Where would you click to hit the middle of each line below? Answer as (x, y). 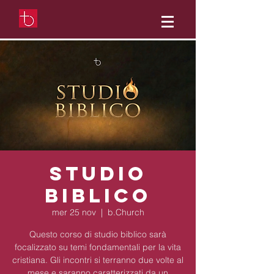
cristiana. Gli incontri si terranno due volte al (98, 260)
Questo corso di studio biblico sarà (98, 234)
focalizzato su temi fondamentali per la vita (98, 247)
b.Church (126, 212)
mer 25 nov (74, 212)
